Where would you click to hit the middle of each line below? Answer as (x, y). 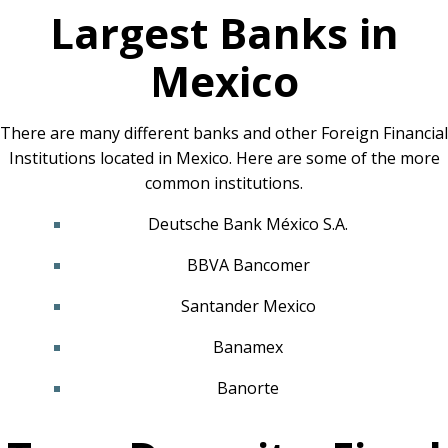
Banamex (248, 347)
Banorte (248, 388)
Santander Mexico (248, 306)
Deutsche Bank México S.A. (248, 224)
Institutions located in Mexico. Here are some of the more (224, 158)
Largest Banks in (224, 32)
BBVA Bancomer (248, 265)
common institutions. (224, 183)
